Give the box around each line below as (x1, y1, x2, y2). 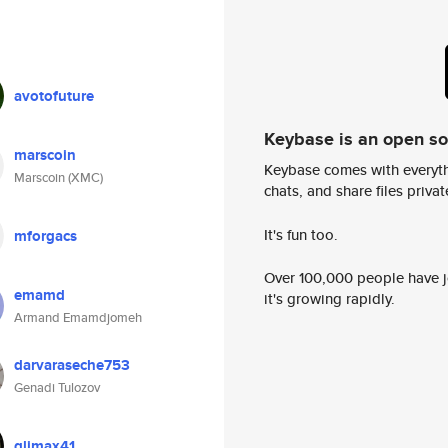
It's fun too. (264, 223, 338, 245)
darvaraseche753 (14, 354, 130, 376)
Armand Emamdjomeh (14, 308, 142, 327)
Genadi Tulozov (14, 378, 100, 397)
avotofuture (14, 85, 94, 107)
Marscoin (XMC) (14, 168, 103, 187)
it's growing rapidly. (264, 288, 395, 310)
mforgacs (14, 225, 77, 247)
